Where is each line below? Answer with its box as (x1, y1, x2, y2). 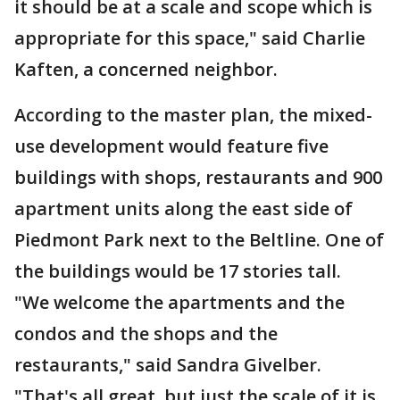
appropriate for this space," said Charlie (14, 26, 365, 50)
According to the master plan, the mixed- (14, 103, 372, 127)
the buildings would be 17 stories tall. (14, 259, 341, 283)
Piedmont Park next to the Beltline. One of (14, 228, 384, 252)
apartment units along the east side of (14, 196, 353, 221)
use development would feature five (14, 134, 329, 158)
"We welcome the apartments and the (14, 290, 345, 314)
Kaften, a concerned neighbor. (14, 57, 278, 81)
